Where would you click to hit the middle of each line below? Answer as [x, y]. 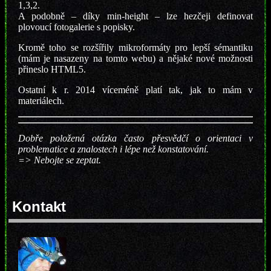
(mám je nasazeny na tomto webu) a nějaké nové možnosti [135, 58]
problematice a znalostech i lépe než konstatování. [113, 149]
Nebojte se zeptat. [66, 160]
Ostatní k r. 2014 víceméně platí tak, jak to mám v [135, 90]
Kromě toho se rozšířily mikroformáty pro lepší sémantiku [135, 47]
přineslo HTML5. [52, 69]
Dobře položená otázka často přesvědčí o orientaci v [135, 138]
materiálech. [41, 100]
